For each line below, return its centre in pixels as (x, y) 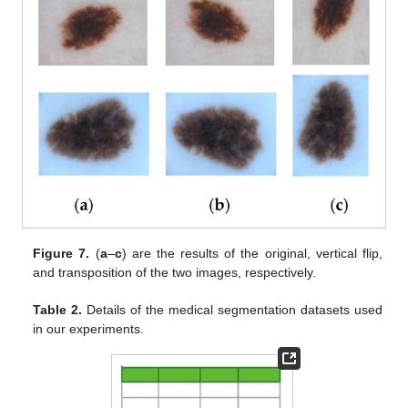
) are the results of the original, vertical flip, (252, 253)
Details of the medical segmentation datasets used (232, 309)
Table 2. (58, 309)
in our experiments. (89, 328)
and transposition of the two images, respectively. (175, 272)
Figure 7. (61, 253)
